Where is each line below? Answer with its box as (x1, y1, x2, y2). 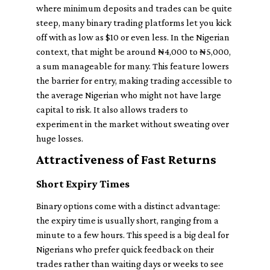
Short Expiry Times (36, 178, 130, 190)
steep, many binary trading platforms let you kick (36, 17, 231, 28)
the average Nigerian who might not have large (36, 90, 221, 100)
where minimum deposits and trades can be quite (36, 3, 232, 13)
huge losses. (36, 133, 83, 143)
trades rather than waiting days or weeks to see (36, 259, 224, 269)
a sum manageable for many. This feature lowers (36, 61, 229, 71)
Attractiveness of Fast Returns (36, 152, 216, 167)
